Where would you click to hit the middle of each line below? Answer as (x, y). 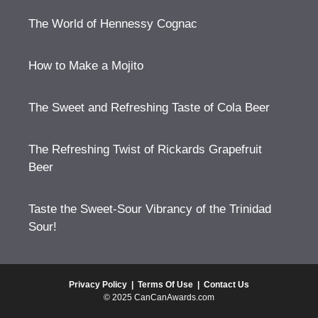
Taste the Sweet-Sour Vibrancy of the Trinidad (150, 209)
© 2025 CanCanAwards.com (159, 297)
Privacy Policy (98, 285)
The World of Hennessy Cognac (113, 24)
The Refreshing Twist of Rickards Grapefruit (145, 149)
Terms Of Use (165, 285)
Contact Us (226, 285)
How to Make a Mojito (86, 66)
